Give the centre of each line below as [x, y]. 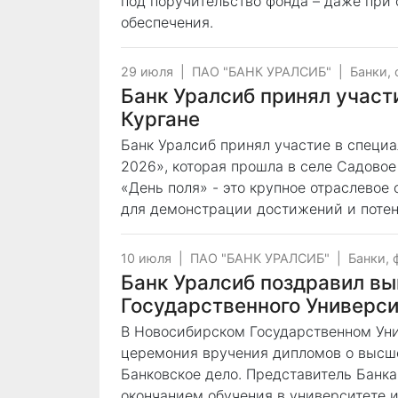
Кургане [160, 119]
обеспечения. [167, 22]
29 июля [147, 72]
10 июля [146, 258]
